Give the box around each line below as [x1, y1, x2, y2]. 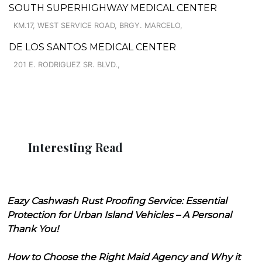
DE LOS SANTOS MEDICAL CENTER [9, 41, 176, 53]
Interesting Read [28, 139, 123, 155]
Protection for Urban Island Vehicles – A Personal [7, 209, 232, 220]
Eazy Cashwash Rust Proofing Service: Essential [7, 195, 227, 206]
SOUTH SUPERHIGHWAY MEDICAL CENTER [9, 2, 217, 13]
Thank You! [7, 223, 58, 235]
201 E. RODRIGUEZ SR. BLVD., [13, 60, 120, 69]
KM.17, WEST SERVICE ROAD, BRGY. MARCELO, [13, 20, 182, 30]
